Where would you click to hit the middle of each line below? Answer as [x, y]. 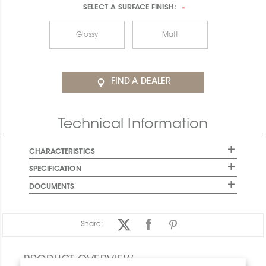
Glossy [87, 35]
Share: [92, 225]
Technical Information [133, 125]
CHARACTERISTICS [62, 152]
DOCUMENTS [52, 187]
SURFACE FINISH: [146, 8]
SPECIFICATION [55, 170]
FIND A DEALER [141, 82]
